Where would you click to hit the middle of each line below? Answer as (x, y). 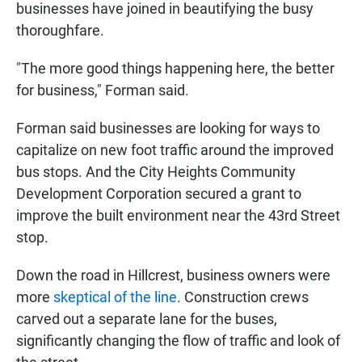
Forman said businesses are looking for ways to (168, 128)
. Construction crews (243, 297)
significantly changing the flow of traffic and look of (178, 341)
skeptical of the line (115, 297)
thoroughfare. (60, 31)
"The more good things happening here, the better (175, 69)
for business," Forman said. (103, 90)
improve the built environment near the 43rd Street (178, 216)
